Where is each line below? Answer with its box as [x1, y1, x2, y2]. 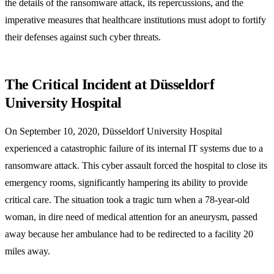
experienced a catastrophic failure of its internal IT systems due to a [5, 143, 263, 154]
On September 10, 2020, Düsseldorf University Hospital [5, 126, 222, 137]
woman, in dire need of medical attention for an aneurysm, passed [5, 212, 257, 223]
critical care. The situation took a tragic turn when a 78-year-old [5, 194, 250, 206]
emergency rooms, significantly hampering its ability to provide [5, 177, 248, 188]
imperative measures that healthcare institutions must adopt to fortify [5, 15, 266, 26]
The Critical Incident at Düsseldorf [5, 76, 215, 93]
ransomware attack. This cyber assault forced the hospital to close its [5, 160, 267, 171]
